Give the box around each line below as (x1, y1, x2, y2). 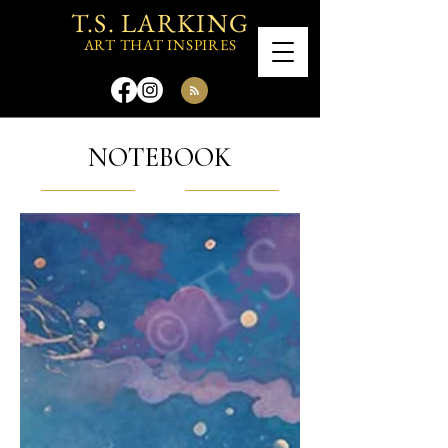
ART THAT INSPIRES (83, 35, 237, 54)
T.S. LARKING (70, 6, 250, 40)
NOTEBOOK (88, 141, 232, 174)
